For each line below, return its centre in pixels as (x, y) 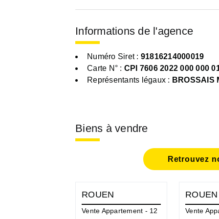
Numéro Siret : (114, 56)
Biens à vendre (112, 128)
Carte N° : (106, 68)
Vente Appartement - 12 (120, 210)
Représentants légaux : (130, 80)
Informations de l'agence (134, 31)
